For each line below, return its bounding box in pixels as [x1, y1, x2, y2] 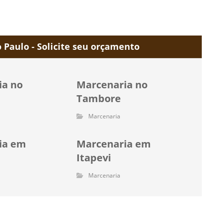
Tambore [76, 92, 121, 105]
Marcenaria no [76, 78, 148, 91]
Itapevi [76, 151, 111, 164]
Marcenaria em [76, 137, 151, 150]
